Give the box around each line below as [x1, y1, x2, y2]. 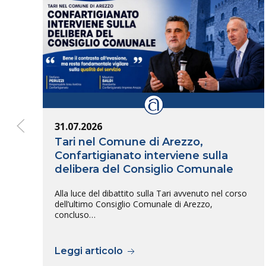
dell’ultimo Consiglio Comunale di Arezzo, [55, 198, 213, 210]
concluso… [55, 208, 96, 220]
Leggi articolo [55, 245, 125, 256]
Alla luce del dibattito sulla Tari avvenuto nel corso [55, 187, 247, 199]
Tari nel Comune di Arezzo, [55, 135, 203, 148]
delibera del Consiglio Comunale [55, 162, 233, 176]
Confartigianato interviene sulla [55, 148, 228, 162]
